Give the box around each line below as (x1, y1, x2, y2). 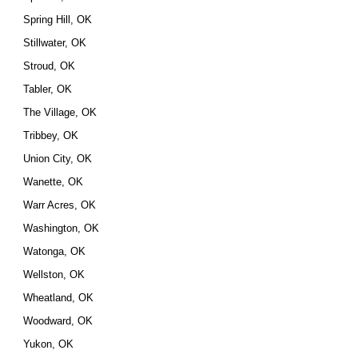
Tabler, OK (23, 83, 73, 95)
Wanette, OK (23, 176, 84, 188)
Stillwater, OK (23, 37, 87, 49)
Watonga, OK (23, 245, 86, 257)
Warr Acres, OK (23, 199, 97, 211)
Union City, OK (23, 153, 93, 165)
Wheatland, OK (23, 292, 94, 304)
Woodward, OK (23, 315, 93, 327)
